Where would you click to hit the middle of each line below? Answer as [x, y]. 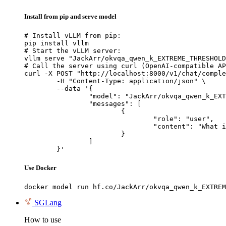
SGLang [48, 203]
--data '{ [40, 88]
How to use [43, 220]
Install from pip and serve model [70, 16]
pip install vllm [56, 43]
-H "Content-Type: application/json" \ [40, 81]
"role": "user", [89, 119]
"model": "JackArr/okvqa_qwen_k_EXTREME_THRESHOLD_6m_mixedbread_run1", [56, 96]
